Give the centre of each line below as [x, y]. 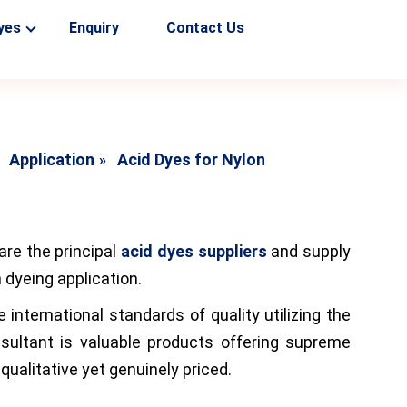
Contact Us [205, 28]
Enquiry [94, 28]
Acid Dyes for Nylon [192, 159]
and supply [309, 251]
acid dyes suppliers [194, 251]
